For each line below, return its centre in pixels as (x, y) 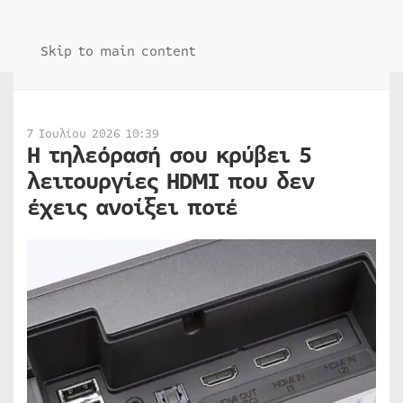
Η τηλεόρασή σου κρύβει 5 (169, 156)
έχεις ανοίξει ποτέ (132, 208)
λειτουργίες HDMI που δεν (170, 182)
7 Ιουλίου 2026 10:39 (93, 134)
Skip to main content (118, 51)
